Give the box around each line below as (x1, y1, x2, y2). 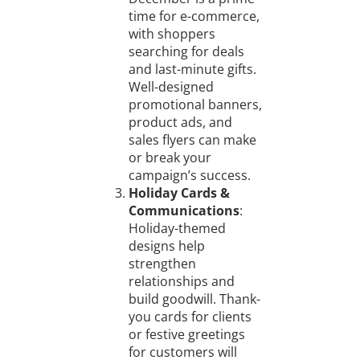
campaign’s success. (128, 166, 251, 185)
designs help (128, 237, 205, 256)
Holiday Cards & (128, 184, 230, 202)
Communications (128, 202, 239, 220)
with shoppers (128, 25, 215, 43)
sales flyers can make (128, 131, 256, 149)
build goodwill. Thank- (128, 290, 260, 309)
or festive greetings (128, 325, 245, 344)
